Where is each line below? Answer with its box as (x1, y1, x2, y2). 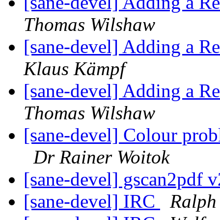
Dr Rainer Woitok (33, 146, 169, 168)
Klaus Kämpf (24, 58, 125, 80)
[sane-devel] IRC (24, 191, 160, 212)
